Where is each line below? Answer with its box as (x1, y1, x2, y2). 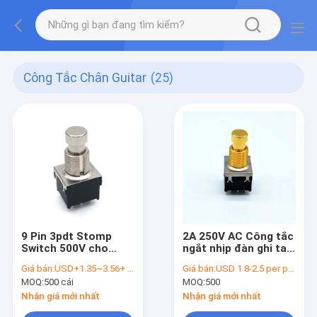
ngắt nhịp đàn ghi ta (183, 241, 287, 255)
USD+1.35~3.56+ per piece (54, 263, 127, 274)
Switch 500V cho (21, 241, 108, 255)
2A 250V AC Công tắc (183, 229, 294, 243)
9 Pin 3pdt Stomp (21, 229, 112, 243)
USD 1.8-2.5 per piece (216, 263, 289, 274)
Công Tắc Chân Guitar (23, 71, 147, 86)
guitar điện (21, 253, 78, 267)
